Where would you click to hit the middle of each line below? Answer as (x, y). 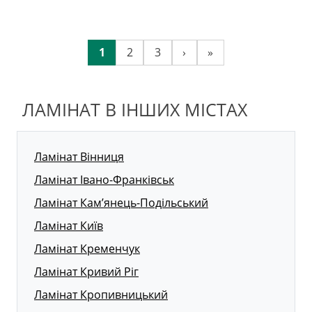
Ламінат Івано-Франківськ (104, 180)
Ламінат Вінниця (79, 157)
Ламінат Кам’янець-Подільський (121, 203)
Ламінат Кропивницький (101, 295)
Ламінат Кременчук (87, 249)
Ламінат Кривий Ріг (86, 272)
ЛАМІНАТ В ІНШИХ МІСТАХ (135, 110)
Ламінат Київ (69, 226)
